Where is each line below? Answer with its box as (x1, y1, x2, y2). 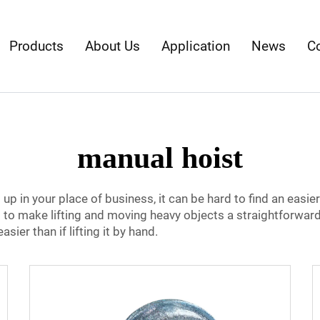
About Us (85, 37, 141, 54)
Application (161, 37, 231, 54)
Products (9, 37, 64, 54)
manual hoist (77, 141, 243, 174)
